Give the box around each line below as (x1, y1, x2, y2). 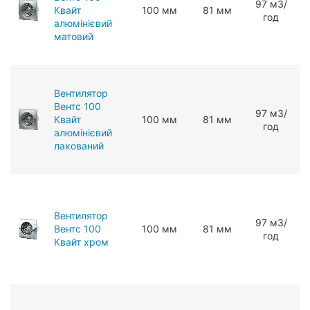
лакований (54, 139, 104, 152)
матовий (54, 30, 93, 42)
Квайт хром (54, 235, 109, 248)
